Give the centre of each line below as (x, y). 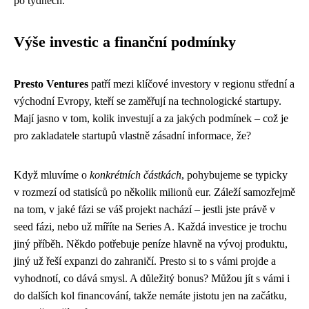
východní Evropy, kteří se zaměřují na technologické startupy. (148, 101)
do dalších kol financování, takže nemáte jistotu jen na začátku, (150, 295)
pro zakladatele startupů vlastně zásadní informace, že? (132, 135)
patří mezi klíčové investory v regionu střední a (191, 83)
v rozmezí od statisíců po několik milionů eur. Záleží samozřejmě (154, 192)
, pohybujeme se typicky (235, 175)
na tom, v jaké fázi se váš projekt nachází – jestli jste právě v (144, 209)
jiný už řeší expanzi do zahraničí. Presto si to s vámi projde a (145, 261)
